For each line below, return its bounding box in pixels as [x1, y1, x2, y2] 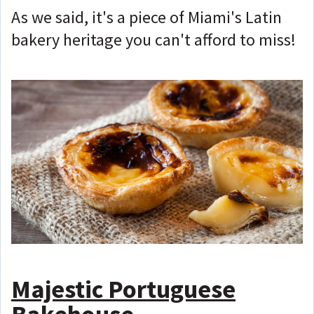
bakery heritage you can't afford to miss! [11, 28, 296, 50]
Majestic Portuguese [11, 273, 235, 305]
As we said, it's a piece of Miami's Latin [11, 6, 282, 28]
